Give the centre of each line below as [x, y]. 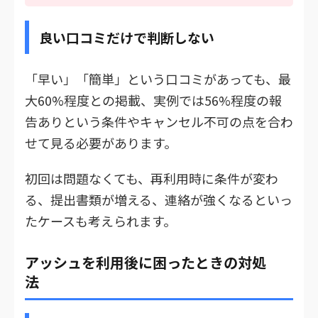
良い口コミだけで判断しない [127, 37]
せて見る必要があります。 [101, 142]
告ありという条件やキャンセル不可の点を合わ [159, 121]
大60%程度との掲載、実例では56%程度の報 [153, 100]
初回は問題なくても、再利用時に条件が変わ [152, 178]
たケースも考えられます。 [100, 220]
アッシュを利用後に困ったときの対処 [146, 262]
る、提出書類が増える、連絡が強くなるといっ [159, 199]
